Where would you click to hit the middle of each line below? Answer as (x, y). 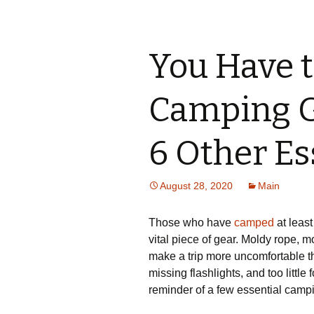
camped (254, 223)
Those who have (191, 223)
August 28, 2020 (196, 186)
